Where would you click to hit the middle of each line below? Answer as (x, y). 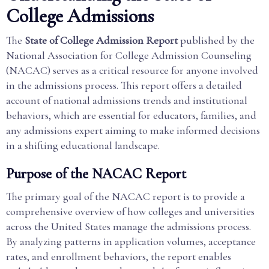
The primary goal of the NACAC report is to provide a (125, 196)
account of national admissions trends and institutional (127, 100)
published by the (216, 40)
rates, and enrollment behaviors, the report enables (119, 256)
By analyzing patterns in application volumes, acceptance (131, 241)
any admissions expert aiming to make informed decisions (133, 130)
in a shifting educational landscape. (83, 145)
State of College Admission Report (101, 40)
